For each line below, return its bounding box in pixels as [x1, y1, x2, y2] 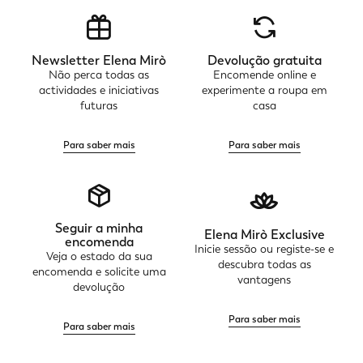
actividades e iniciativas [39, 82, 159, 97]
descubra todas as [217, 257, 311, 272]
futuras [80, 97, 117, 113]
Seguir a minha [55, 219, 143, 237]
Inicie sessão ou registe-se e [194, 241, 334, 257]
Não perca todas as [49, 66, 149, 82]
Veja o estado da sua [45, 248, 152, 263]
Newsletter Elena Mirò [32, 51, 166, 69]
